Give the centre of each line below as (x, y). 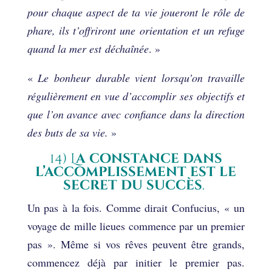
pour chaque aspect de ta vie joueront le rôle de (136, 12)
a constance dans (149, 158)
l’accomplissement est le (136, 172)
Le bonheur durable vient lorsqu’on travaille (141, 77)
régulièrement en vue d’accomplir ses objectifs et (136, 96)
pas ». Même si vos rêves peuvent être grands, (136, 244)
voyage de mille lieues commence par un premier (136, 226)
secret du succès (133, 185)
